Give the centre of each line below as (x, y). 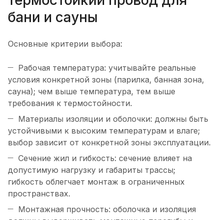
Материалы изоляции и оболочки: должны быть (113, 119)
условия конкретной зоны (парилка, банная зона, (106, 80)
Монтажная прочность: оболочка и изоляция (107, 209)
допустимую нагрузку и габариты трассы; (92, 170)
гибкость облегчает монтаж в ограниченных (96, 182)
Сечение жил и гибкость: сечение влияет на (105, 158)
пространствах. (39, 194)
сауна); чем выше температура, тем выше (92, 92)
